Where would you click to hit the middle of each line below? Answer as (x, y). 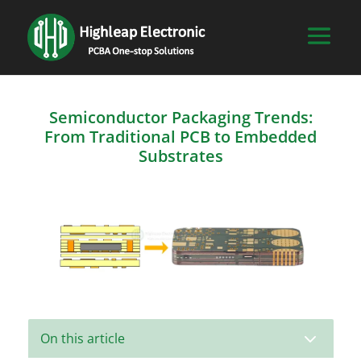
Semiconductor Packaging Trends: (180, 118)
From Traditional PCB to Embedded (180, 137)
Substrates (180, 156)
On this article (82, 339)
